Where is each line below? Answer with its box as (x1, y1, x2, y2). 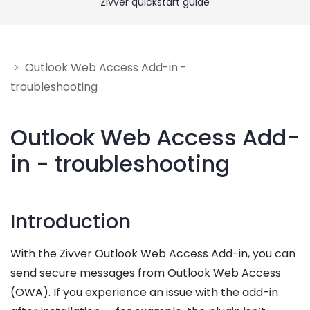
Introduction (10, 208, 131, 235)
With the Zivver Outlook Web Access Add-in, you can (10, 246, 295, 262)
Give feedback (22, 33, 124, 53)
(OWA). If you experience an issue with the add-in (10, 284, 278, 300)
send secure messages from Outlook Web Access (10, 265, 281, 281)
